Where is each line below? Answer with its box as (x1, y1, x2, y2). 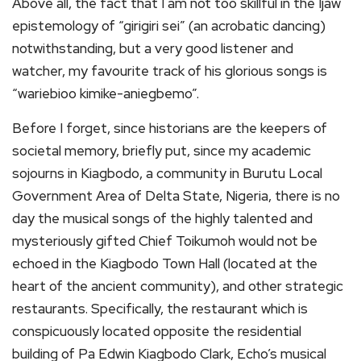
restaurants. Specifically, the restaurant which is (12, 300, 308, 318)
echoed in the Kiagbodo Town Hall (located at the (12, 255, 317, 273)
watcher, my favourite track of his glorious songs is (12, 62, 327, 81)
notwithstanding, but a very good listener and (12, 39, 293, 58)
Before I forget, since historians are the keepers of (12, 119, 327, 138)
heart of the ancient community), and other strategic (12, 277, 343, 296)
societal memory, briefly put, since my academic (12, 142, 311, 160)
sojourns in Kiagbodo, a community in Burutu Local (12, 164, 322, 183)
